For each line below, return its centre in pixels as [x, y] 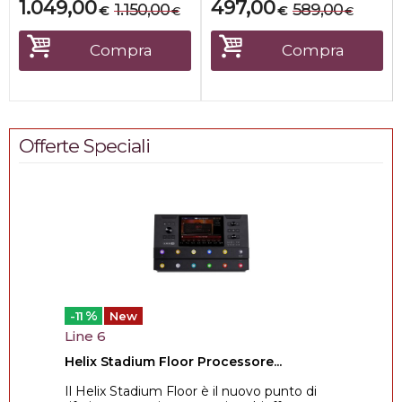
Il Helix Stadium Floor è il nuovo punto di [191, 391]
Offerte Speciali [84, 146]
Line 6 [85, 336]
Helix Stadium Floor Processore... [173, 362]
